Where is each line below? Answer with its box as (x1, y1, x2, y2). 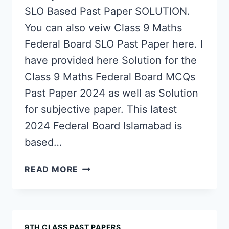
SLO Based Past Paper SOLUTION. (25, 5, 190, 17)
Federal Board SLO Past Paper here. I (25, 37, 203, 50)
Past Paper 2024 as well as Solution (25, 86, 198, 99)
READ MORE (25, 164, 79, 174)
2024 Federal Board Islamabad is (25, 119, 182, 132)
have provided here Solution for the (25, 54, 197, 66)
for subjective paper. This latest (25, 103, 177, 116)
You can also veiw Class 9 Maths (25, 21, 182, 34)
